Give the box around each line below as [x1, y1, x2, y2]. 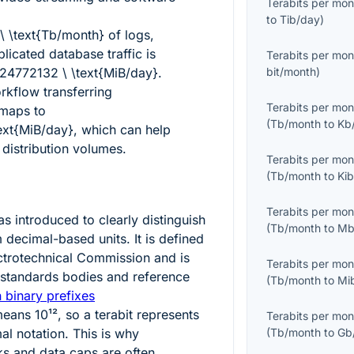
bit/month [266, 65, 317, 79]
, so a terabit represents [58, 307, 199, 323]
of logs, [104, 27, 154, 43]
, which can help [73, 122, 171, 138]
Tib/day [280, 13, 321, 27]
